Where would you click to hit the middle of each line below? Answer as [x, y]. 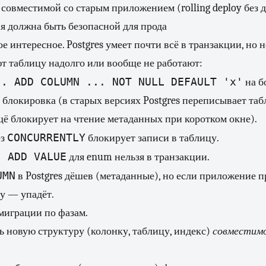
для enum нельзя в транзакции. [138, 157]
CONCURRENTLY [46, 137]
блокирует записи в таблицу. [152, 138]
